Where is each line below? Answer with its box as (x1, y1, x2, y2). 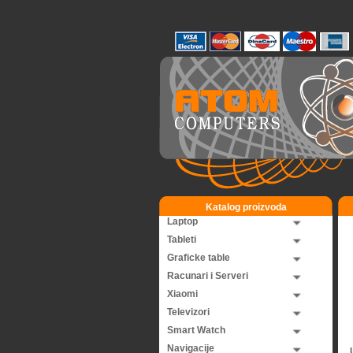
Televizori (167, 307, 210, 318)
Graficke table (167, 252, 230, 263)
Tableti (167, 234, 196, 245)
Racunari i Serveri (167, 270, 248, 281)
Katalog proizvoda (205, 202, 287, 213)
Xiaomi (167, 288, 198, 299)
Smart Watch (167, 325, 225, 336)
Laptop (167, 216, 198, 227)
